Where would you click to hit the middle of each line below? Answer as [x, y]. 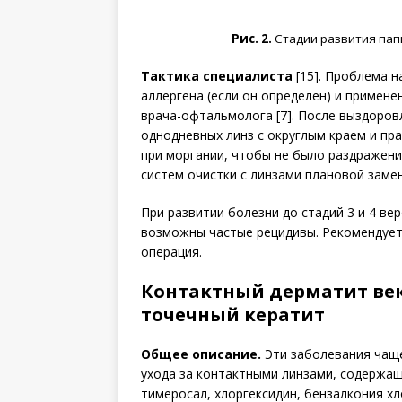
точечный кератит [233, 315]
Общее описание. [201, 354]
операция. [171, 252]
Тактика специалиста [217, 76]
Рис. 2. [253, 39]
